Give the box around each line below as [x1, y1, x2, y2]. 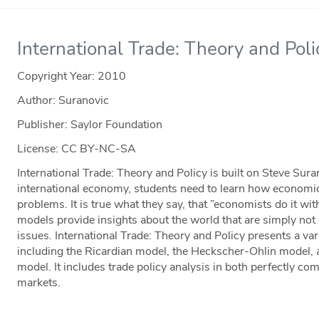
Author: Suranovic [17, 93, 110, 109]
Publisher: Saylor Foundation [17, 117, 163, 133]
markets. [17, 275, 61, 291]
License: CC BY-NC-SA [17, 141, 137, 157]
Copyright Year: [17, 68, 98, 85]
